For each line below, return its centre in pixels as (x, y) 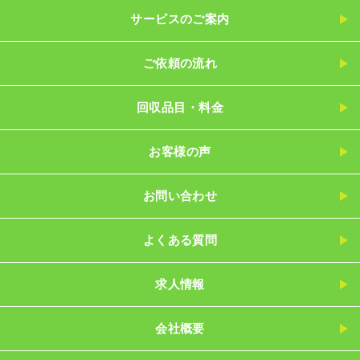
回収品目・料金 (180, 108)
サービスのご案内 (180, 19)
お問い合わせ (180, 196)
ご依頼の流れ (180, 63)
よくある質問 (180, 240)
